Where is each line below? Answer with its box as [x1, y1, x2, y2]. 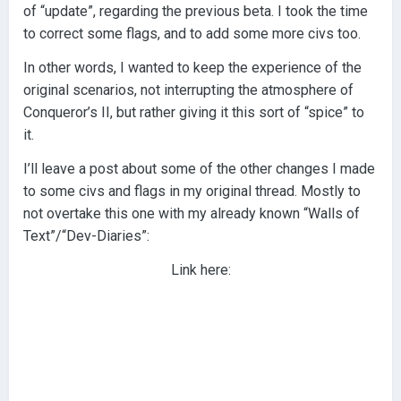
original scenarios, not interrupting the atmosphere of [23, 81, 354, 99]
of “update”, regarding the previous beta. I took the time [23, 3, 368, 21]
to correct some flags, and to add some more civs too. [23, 25, 361, 43]
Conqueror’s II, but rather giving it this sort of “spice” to [23, 104, 364, 122]
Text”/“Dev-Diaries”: [23, 227, 149, 245]
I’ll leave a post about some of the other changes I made [23, 160, 375, 178]
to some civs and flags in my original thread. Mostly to [23, 183, 361, 200]
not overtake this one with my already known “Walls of [23, 205, 360, 223]
